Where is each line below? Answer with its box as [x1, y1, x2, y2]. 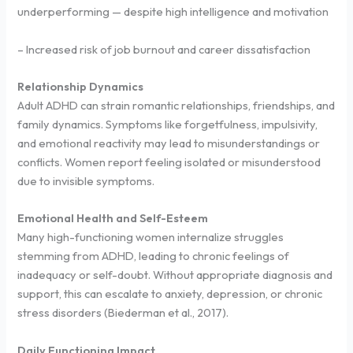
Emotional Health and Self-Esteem [17, 210, 209, 226]
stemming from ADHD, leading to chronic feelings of [17, 248, 290, 264]
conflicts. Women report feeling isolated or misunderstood [17, 154, 321, 169]
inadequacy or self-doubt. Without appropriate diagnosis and [17, 267, 333, 283]
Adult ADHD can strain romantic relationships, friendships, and [17, 97, 336, 113]
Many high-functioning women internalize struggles [17, 229, 284, 245]
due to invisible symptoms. [17, 173, 155, 188]
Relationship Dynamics [17, 78, 144, 94]
